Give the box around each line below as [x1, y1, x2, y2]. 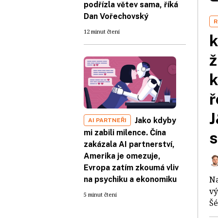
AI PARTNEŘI [88, 117, 127, 124]
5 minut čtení [84, 191, 117, 199]
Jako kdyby [135, 116, 176, 126]
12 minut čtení [84, 28, 120, 36]
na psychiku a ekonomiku [84, 175, 177, 184]
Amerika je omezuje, [84, 151, 161, 161]
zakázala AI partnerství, [84, 140, 175, 149]
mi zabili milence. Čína [84, 128, 166, 138]
